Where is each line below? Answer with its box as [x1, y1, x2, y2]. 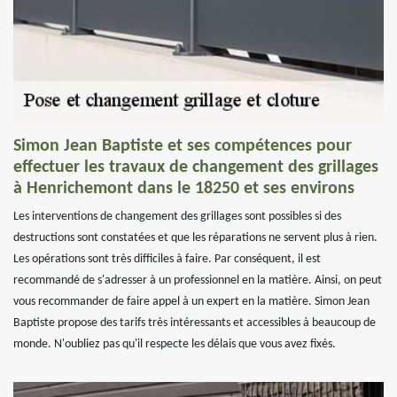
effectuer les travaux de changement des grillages [13, 159, 378, 176]
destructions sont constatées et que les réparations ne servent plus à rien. [13, 231, 378, 245]
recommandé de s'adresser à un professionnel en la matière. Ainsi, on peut [13, 274, 382, 287]
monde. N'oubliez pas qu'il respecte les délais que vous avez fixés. [13, 338, 336, 351]
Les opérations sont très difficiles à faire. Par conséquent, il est [13, 253, 321, 266]
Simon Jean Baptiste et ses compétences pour [13, 137, 352, 155]
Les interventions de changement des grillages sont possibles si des [13, 210, 341, 223]
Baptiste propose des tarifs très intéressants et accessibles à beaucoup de [13, 316, 376, 330]
